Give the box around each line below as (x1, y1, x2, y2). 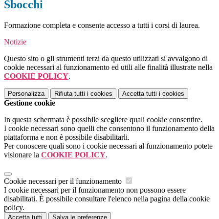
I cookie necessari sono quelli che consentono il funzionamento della (4, 124, 215, 133)
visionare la (4, 151, 41, 159)
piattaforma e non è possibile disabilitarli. (4, 133, 130, 142)
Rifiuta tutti (54, 90, 85, 98)
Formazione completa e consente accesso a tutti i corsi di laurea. (4, 21, 200, 30)
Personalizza (8, 90, 44, 98)
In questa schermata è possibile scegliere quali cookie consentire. (4, 115, 202, 124)
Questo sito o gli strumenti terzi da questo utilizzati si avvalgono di (4, 54, 208, 63)
